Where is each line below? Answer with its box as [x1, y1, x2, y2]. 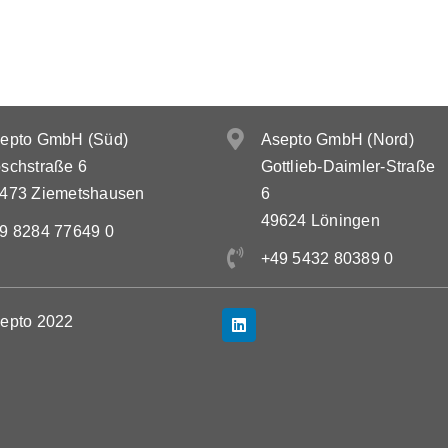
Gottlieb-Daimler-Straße [260, 157, 436, 175]
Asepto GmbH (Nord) [260, 130, 414, 148]
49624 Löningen [260, 211, 380, 229]
